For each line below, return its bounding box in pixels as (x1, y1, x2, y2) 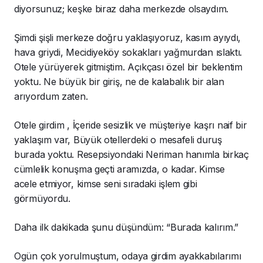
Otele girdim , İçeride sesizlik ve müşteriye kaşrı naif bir (14, 119, 247, 131)
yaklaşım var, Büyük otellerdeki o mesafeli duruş (14, 134, 222, 146)
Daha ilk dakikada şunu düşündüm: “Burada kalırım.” (14, 221, 239, 234)
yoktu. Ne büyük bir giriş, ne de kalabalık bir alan (14, 76, 224, 88)
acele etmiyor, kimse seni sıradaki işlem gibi (14, 178, 197, 190)
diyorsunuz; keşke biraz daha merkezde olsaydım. (14, 3, 228, 15)
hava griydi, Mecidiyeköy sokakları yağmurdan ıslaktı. (14, 46, 242, 59)
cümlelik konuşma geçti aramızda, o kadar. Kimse (14, 163, 225, 176)
